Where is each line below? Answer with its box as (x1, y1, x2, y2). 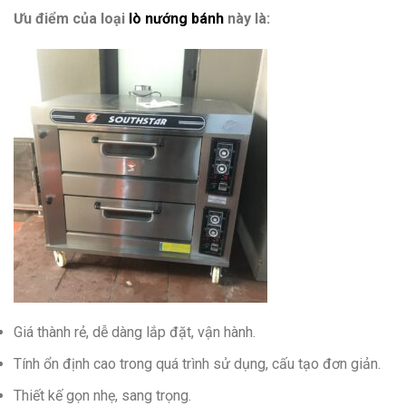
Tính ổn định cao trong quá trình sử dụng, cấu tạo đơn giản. (14, 354, 381, 372)
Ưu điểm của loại (14, 9, 129, 27)
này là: (224, 9, 270, 27)
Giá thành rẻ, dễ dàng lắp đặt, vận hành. (14, 324, 256, 342)
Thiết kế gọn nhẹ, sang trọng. (14, 386, 191, 404)
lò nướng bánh (129, 9, 224, 27)
